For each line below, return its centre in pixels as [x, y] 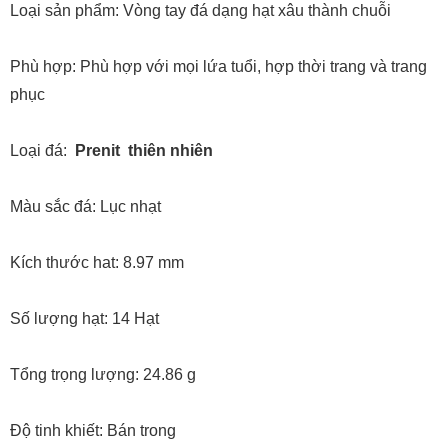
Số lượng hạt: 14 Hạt [84, 319]
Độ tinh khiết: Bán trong [93, 431]
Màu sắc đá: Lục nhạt [87, 207]
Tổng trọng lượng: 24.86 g [103, 375]
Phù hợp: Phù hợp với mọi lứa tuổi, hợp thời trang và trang [218, 67]
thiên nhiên [170, 151]
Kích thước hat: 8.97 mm [97, 263]
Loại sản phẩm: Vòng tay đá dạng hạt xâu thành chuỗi [200, 11]
